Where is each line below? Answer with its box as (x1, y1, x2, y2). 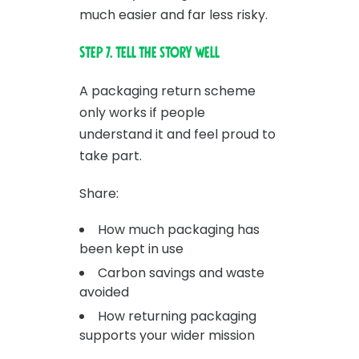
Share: (79, 184, 119, 203)
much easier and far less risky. (79, 5, 268, 24)
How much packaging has (98, 220, 260, 239)
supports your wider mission (79, 325, 255, 345)
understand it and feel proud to (79, 124, 276, 143)
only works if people (79, 103, 205, 122)
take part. (79, 146, 142, 165)
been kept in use (79, 239, 184, 258)
